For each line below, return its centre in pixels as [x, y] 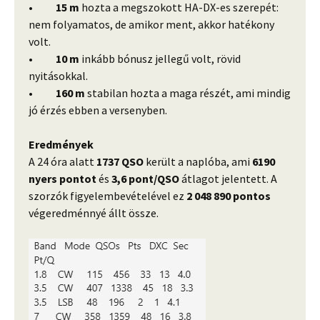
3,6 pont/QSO [145, 179]
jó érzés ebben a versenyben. [98, 110]
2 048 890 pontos [229, 196]
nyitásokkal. [58, 76]
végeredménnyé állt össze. [94, 213]
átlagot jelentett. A [228, 179]
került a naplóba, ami [198, 162]
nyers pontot [62, 179]
